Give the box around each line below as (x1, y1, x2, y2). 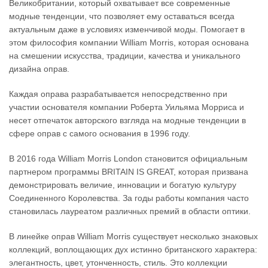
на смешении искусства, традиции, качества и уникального (9, 51, 240, 60)
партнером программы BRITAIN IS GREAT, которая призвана (9, 167, 248, 176)
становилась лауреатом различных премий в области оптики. (9, 206, 251, 216)
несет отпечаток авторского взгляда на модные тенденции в (9, 115, 246, 125)
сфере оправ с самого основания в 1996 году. (9, 129, 190, 138)
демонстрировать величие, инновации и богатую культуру (9, 180, 236, 190)
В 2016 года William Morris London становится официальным (9, 154, 248, 163)
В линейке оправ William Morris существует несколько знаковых (9, 232, 258, 241)
